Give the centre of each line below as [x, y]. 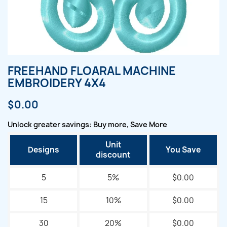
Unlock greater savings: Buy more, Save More [87, 124]
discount [113, 155]
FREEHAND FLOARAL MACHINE [92, 71]
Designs [44, 150]
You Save [183, 150]
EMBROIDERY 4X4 [57, 83]
